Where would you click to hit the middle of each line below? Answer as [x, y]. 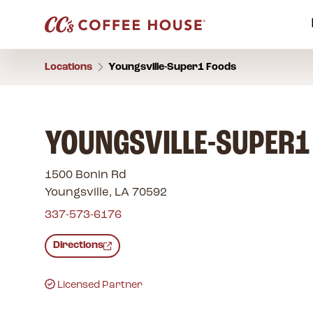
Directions [78, 246]
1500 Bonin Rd [85, 175]
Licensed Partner [100, 286]
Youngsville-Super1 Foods [172, 67]
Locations [68, 67]
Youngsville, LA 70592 [105, 192]
